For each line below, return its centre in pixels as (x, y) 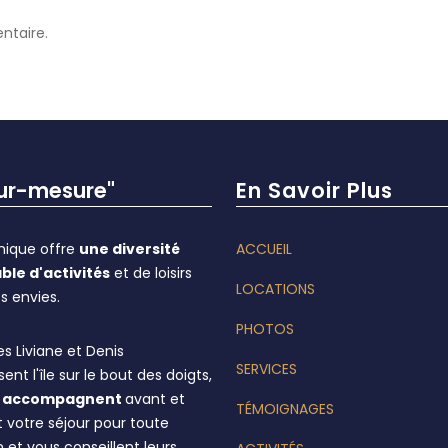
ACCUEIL (263, 249)
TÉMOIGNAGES (284, 409)
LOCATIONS (275, 289)
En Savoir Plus (314, 190)
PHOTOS (264, 329)
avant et (155, 399)
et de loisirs (151, 273)
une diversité (130, 249)
